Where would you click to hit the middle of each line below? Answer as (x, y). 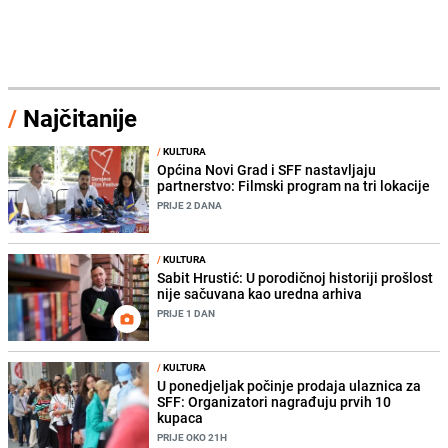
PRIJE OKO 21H (192, 436)
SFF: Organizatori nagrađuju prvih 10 (274, 401)
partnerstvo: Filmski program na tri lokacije (294, 185)
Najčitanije (80, 117)
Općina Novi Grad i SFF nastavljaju (267, 169)
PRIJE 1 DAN (186, 312)
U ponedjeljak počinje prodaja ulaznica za (289, 385)
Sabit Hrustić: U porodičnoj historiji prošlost (295, 277)
